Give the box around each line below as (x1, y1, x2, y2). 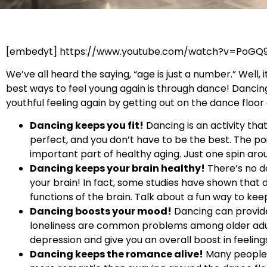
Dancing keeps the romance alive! (30, 247, 203, 262)
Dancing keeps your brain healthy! (30, 162, 205, 176)
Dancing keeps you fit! (30, 119, 144, 133)
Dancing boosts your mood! (30, 204, 172, 219)
